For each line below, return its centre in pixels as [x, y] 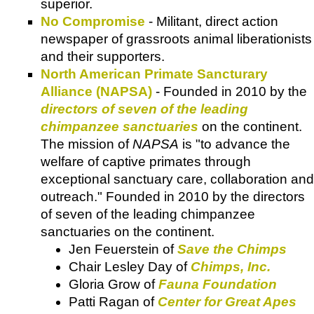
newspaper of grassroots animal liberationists [176, 39]
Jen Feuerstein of [123, 249]
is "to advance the [234, 144]
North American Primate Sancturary [154, 74]
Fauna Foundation [218, 284]
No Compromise [93, 21]
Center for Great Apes [227, 301]
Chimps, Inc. [231, 266]
